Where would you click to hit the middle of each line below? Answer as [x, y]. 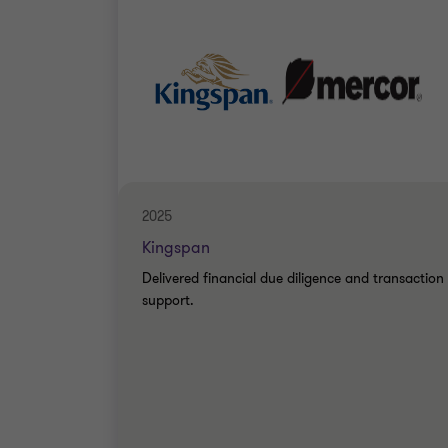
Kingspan [176, 248]
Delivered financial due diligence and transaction [293, 278]
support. [168, 300]
